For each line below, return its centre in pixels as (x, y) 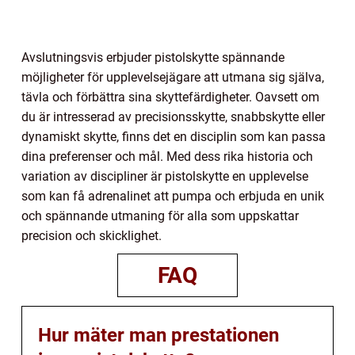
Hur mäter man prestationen (158, 335)
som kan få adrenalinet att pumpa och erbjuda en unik (173, 196)
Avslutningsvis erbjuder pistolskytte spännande (153, 57)
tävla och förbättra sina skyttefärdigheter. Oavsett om (170, 97)
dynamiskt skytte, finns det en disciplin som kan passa (174, 136)
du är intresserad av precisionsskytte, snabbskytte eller (173, 116)
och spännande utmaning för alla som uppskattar (160, 216)
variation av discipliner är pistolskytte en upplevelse (165, 176)
